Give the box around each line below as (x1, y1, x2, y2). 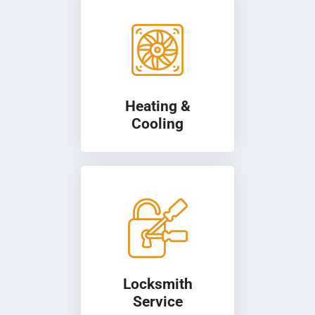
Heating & (124, 98, 191, 115)
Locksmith (122, 276, 193, 293)
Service (132, 293, 183, 311)
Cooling (131, 115, 184, 133)
